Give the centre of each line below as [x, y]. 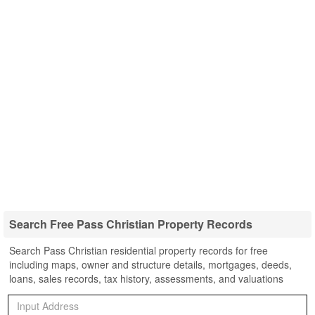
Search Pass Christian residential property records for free [139, 250]
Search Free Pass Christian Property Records [131, 224]
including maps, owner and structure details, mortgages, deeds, [150, 264]
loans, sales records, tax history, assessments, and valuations [146, 278]
